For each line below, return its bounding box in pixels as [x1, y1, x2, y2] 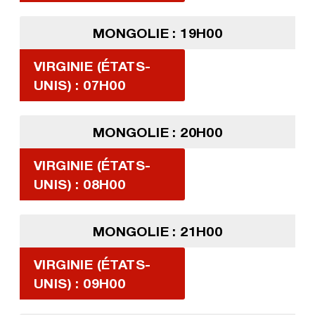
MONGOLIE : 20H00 [92, 124, 223, 141]
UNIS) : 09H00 [33, 275, 126, 292]
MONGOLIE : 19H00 [92, 25, 223, 41]
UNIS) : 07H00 [33, 77, 126, 94]
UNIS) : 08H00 [33, 176, 126, 193]
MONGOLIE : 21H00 [92, 223, 223, 240]
